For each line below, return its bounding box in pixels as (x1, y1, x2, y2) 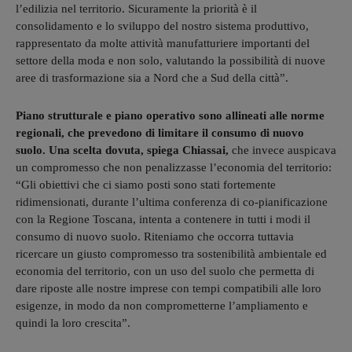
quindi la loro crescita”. (16, 316, 130, 329)
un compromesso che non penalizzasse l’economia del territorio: (16, 160, 332, 174)
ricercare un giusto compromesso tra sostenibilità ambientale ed (16, 247, 327, 260)
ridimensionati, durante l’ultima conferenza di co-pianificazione (16, 195, 328, 208)
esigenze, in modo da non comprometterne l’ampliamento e (16, 299, 308, 312)
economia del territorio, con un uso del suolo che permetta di (16, 264, 314, 277)
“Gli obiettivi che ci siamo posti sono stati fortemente (16, 178, 276, 191)
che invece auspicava (229, 143, 336, 156)
